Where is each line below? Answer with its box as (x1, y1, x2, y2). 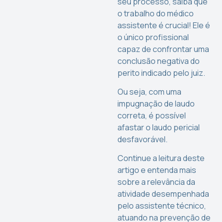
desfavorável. (117, 133, 168, 145)
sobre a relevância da (117, 176, 196, 188)
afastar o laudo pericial (117, 121, 200, 133)
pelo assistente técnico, (117, 200, 207, 212)
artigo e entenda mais (117, 165, 197, 176)
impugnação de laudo (117, 98, 195, 109)
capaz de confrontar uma (117, 43, 210, 55)
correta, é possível (117, 110, 186, 121)
